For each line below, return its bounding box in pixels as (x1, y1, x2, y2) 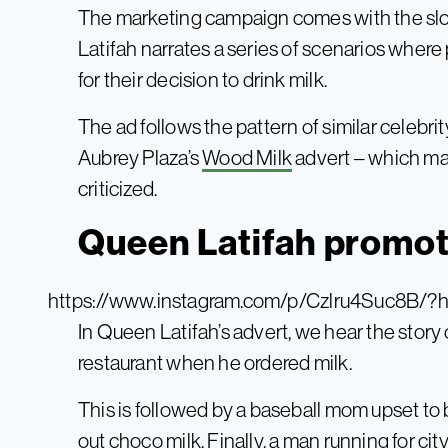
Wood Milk (202, 146, 293, 170)
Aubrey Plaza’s (78, 146, 203, 170)
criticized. (78, 177, 158, 201)
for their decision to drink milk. (78, 68, 327, 92)
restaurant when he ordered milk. (78, 351, 352, 375)
